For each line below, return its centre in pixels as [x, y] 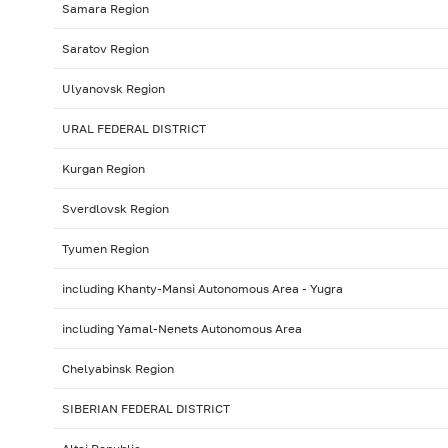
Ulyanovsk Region [113, 89]
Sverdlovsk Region [115, 209]
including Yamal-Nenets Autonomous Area [181, 329]
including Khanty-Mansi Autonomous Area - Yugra [202, 289]
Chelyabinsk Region [117, 369]
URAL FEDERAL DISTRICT [133, 129]
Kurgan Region [103, 169]
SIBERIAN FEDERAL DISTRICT [145, 409]
